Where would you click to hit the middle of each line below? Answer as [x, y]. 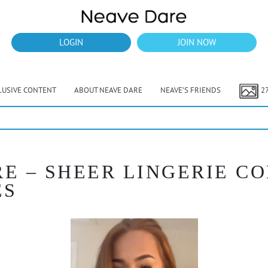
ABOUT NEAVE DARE [108, 90]
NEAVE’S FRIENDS [190, 90]
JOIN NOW [197, 42]
